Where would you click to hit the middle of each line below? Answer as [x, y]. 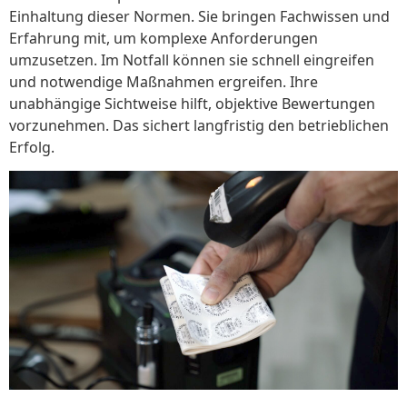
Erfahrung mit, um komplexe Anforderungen [164, 38]
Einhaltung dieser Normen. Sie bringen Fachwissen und [199, 16]
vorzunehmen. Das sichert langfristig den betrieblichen [199, 125]
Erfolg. [32, 147]
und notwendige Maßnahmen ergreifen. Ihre [164, 81]
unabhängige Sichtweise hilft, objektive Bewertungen [192, 103]
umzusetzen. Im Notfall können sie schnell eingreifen [192, 60]
